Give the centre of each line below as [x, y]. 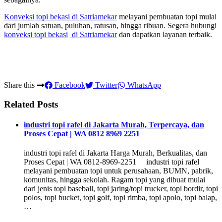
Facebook [69, 85]
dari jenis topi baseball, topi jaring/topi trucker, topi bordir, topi [121, 189]
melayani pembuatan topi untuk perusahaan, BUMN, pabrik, [118, 171]
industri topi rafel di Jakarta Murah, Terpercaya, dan [114, 125]
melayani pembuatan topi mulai [167, 17]
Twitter [105, 85]
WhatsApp [143, 85]
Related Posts [31, 104]
